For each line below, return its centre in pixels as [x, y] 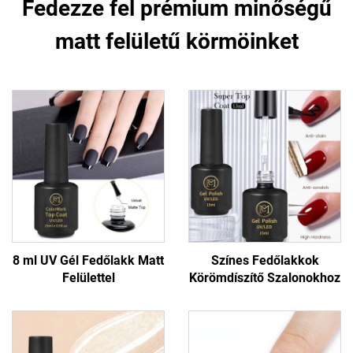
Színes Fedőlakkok [265, 260]
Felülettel [88, 278]
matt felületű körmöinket [176, 41]
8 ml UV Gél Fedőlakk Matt [88, 260]
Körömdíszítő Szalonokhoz [265, 278]
